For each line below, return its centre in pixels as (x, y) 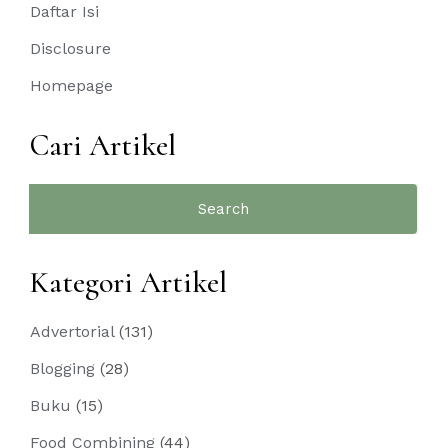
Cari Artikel (103, 146)
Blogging (62, 369)
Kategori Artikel (128, 283)
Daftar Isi (64, 12)
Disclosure (70, 49)
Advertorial (72, 332)
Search (56, 194)
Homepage (71, 86)
